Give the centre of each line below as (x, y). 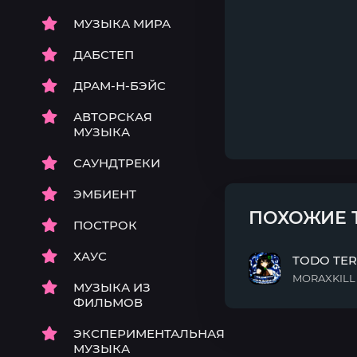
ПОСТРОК (105, 225)
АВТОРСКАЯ (113, 117)
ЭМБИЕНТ (105, 194)
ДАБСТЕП (104, 55)
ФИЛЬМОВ (108, 302)
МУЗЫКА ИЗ (112, 287)
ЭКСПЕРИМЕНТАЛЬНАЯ (149, 333)
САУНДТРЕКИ (117, 163)
